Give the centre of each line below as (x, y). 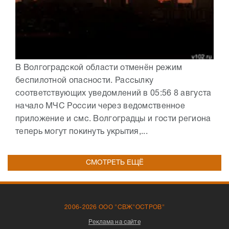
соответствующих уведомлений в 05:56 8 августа (113, 93)
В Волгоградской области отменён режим (99, 68)
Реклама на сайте (114, 222)
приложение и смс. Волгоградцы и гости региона (113, 119)
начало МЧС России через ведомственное (100, 106)
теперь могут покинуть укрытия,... (82, 132)
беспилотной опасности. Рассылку (85, 81)
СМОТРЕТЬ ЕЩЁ (114, 163)
